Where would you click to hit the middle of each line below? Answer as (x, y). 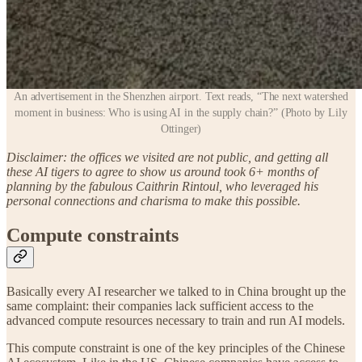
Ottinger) (181, 128)
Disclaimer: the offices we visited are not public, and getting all (167, 157)
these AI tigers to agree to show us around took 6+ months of (162, 171)
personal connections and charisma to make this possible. (154, 200)
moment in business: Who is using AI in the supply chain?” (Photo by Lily (181, 112)
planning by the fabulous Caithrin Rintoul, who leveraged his (162, 186)
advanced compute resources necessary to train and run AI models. (176, 320)
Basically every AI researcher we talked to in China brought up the (176, 291)
